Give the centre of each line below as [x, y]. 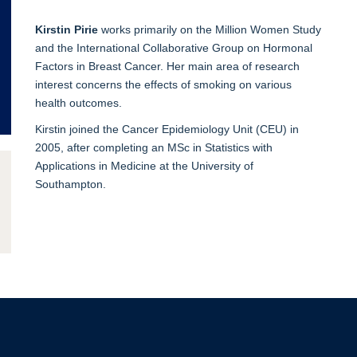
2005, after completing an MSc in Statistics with [153, 147]
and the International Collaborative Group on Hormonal [173, 47]
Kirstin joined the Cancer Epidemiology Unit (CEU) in [167, 129]
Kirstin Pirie [66, 29]
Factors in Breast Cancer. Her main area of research [167, 66]
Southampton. [70, 184]
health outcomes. [78, 102]
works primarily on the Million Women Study [209, 29]
